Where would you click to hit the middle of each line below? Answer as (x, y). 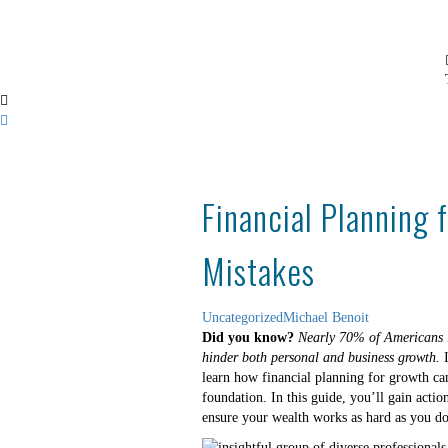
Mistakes (258, 270)
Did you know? (248, 337)
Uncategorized (242, 317)
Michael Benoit (326, 317)
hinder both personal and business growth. (321, 357)
